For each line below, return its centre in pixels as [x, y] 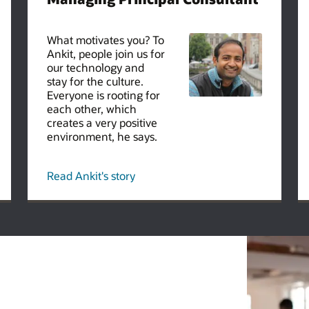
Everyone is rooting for [103, 94]
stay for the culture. [95, 81]
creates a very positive [102, 122]
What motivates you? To [105, 39]
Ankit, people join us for [106, 53]
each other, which [91, 108]
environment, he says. [102, 136]
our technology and [95, 67]
